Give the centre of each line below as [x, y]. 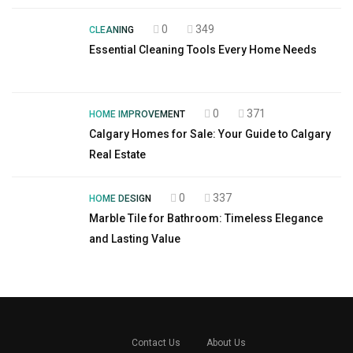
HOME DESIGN [120, 199]
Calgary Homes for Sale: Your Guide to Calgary [210, 134]
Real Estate [117, 154]
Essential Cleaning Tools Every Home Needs [203, 50]
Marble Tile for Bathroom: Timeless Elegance [206, 218]
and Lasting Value [135, 239]
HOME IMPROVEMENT [137, 114]
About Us [226, 343]
